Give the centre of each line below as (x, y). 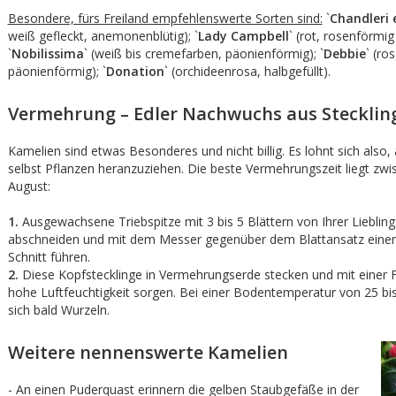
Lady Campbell (243, 36)
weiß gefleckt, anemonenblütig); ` (103, 36)
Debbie (344, 53)
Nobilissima (47, 53)
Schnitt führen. (49, 257)
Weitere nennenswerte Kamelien (148, 352)
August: (29, 186)
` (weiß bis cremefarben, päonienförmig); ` (203, 53)
